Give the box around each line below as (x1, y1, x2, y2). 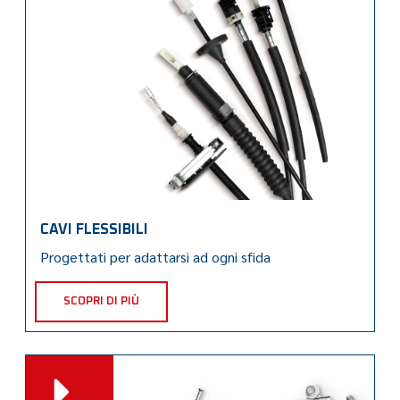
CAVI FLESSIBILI (40, 221, 149, 237)
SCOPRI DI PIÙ (63, 295, 140, 307)
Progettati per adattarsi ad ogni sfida (40, 246, 271, 266)
